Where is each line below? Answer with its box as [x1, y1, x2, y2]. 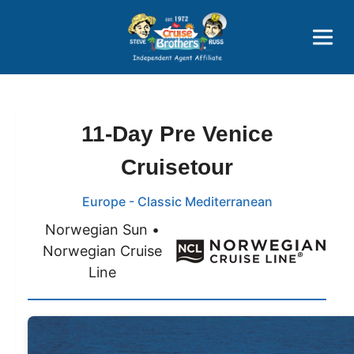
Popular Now [145, 40, 209, 53]
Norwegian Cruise [42, 243, 162, 260]
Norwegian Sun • [44, 221, 160, 239]
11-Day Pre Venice [81, 122, 273, 147]
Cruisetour [121, 155, 233, 180]
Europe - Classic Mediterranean [81, 194, 273, 210]
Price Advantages [134, 9, 220, 23]
